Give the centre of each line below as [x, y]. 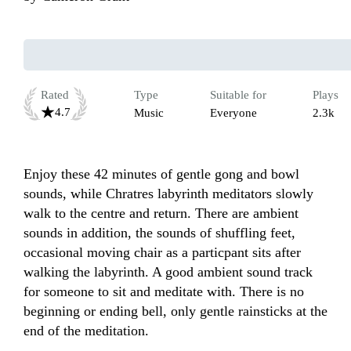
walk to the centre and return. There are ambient [161, 213]
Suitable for [238, 95]
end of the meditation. [86, 331]
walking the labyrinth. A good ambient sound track [168, 272]
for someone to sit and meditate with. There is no [164, 292]
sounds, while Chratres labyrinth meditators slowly [168, 194]
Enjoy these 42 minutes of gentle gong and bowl [161, 174]
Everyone [233, 113]
